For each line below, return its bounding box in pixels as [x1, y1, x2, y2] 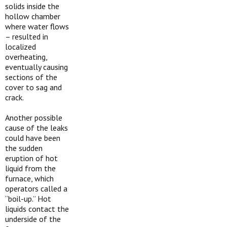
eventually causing [5, 62, 68, 72]
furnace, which [5, 173, 54, 183]
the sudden [5, 143, 43, 153]
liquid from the [5, 163, 56, 173]
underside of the [5, 214, 61, 224]
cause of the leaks [5, 123, 68, 133]
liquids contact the [5, 204, 69, 214]
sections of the [5, 72, 57, 82]
